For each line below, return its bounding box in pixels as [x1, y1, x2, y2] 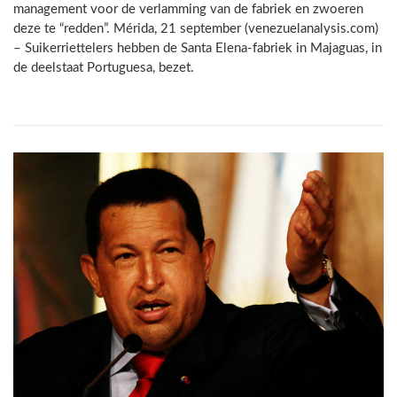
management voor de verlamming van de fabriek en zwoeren [13, 3, 363, 16]
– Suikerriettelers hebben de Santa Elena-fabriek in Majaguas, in [13, 42, 382, 55]
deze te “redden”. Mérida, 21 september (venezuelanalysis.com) [13, 22, 378, 35]
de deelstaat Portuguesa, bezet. [13, 61, 194, 74]
